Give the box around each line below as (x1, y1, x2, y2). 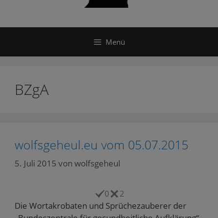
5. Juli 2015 (15, 157, 56, 169)
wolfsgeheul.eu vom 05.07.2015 (15, 136, 188, 153)
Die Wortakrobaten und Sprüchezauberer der (15, 200, 186, 211)
